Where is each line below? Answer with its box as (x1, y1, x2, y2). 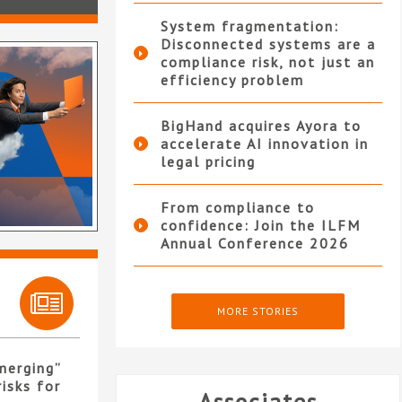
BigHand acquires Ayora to (160, 117, 362, 135)
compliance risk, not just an (160, 53, 375, 72)
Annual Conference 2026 (160, 234, 349, 253)
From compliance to (160, 198, 315, 217)
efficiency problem (160, 71, 304, 90)
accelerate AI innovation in (160, 135, 369, 153)
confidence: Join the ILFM (160, 216, 361, 235)
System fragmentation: (160, 17, 339, 36)
